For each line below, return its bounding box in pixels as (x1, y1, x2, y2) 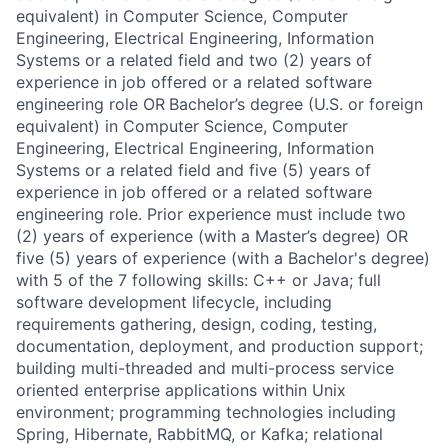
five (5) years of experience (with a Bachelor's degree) (16, 248, 430, 268)
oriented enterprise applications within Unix (16, 380, 346, 400)
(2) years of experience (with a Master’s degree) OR (16, 226, 408, 246)
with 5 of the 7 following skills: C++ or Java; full (16, 270, 381, 290)
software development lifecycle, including (16, 292, 332, 312)
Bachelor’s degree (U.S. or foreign (169, 94, 423, 114)
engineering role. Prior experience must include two (16, 204, 406, 224)
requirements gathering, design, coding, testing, (16, 314, 377, 334)
